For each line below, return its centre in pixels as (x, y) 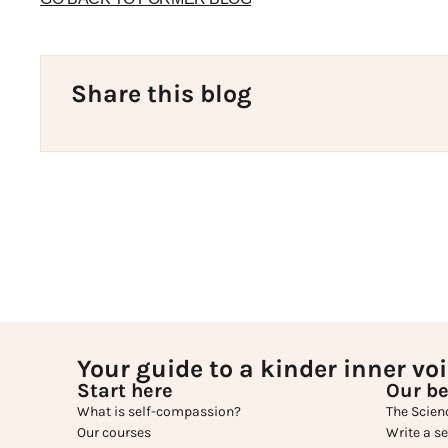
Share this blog (162, 93)
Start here (125, 391)
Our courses (114, 433)
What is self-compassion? (159, 412)
